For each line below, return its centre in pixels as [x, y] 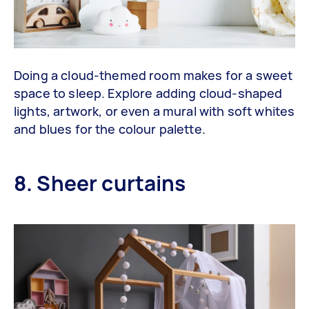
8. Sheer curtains [100, 183]
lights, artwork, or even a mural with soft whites [154, 111]
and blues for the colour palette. [110, 129]
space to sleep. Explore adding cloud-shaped [148, 93]
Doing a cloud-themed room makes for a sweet [153, 75]
